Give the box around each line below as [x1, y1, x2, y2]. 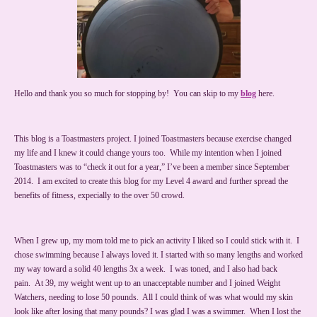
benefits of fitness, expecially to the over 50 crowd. [14, 190, 189, 201]
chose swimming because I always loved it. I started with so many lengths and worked [14, 250, 303, 260]
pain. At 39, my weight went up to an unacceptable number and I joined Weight [14, 278, 280, 289]
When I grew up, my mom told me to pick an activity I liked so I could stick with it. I [14, 236, 299, 246]
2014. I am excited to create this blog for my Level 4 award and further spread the [14, 176, 288, 187]
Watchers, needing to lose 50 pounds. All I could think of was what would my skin [14, 292, 293, 303]
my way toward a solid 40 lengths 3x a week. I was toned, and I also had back [14, 264, 277, 275]
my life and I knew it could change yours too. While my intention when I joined [14, 148, 282, 158]
